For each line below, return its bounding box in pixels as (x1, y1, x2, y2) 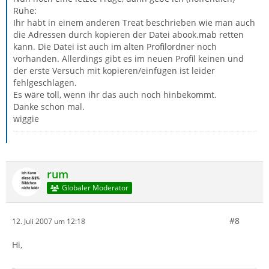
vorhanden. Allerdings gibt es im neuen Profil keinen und (13, 53, 244, 64)
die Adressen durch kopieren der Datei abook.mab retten (13, 29, 244, 40)
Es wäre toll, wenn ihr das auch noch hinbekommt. (13, 89, 217, 100)
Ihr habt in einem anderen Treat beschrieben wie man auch (13, 17, 255, 28)
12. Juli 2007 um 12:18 (12, 216, 85, 226)
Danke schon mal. (13, 101, 85, 112)
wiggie (13, 113, 39, 124)
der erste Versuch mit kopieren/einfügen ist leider (13, 65, 215, 76)
